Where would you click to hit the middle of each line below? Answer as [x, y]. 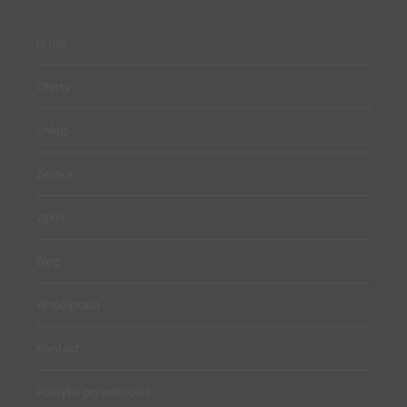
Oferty [54, 86]
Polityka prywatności [93, 392]
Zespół [54, 174]
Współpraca [68, 304]
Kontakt [58, 348]
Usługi [53, 130]
